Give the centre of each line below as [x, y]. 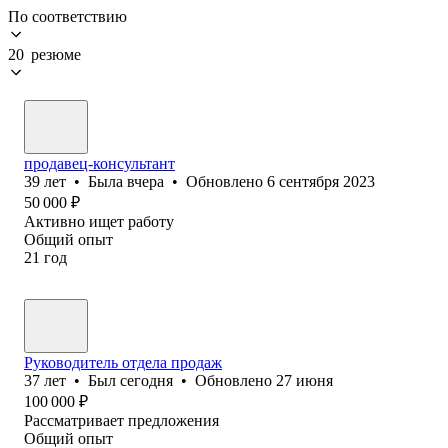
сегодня [146, 380]
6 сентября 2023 [321, 181]
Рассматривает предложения [121, 420]
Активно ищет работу [99, 221]
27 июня [304, 380]
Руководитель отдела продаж [123, 362]
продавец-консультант [99, 163]
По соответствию [67, 16]
